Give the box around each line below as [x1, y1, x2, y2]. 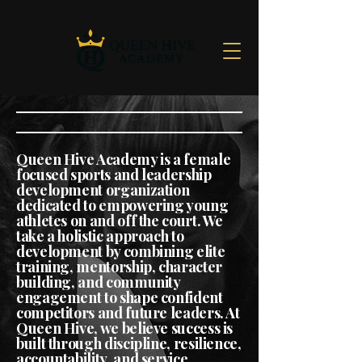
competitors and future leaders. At [16, 303, 240, 322]
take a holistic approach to [16, 226, 184, 246]
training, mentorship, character [16, 257, 222, 276]
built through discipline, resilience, [16, 334, 242, 353]
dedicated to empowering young [16, 196, 229, 215]
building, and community [16, 272, 180, 292]
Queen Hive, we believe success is [16, 318, 234, 338]
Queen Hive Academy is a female [16, 149, 231, 169]
